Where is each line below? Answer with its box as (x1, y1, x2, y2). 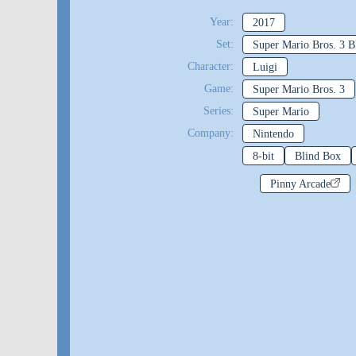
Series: (203, 105, 234, 117)
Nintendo (252, 128, 294, 140)
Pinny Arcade (270, 178, 331, 190)
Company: (187, 127, 234, 139)
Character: (187, 60, 234, 72)
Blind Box (294, 150, 341, 162)
